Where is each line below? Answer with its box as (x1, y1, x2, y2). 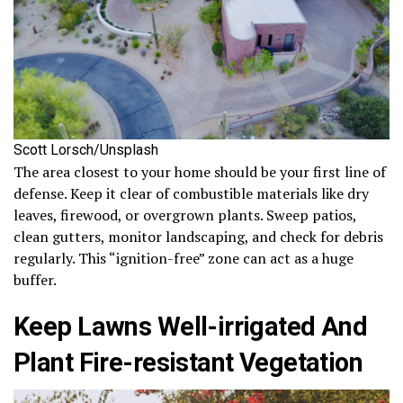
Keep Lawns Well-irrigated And (13, 310, 368, 342)
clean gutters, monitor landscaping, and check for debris (13, 226, 383, 246)
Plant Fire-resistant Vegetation (13, 346, 363, 378)
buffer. (13, 269, 57, 290)
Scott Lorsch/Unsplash (13, 140, 158, 158)
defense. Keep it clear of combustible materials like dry (13, 183, 369, 203)
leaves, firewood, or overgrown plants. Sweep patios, (13, 204, 356, 225)
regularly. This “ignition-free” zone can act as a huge (13, 247, 354, 268)
